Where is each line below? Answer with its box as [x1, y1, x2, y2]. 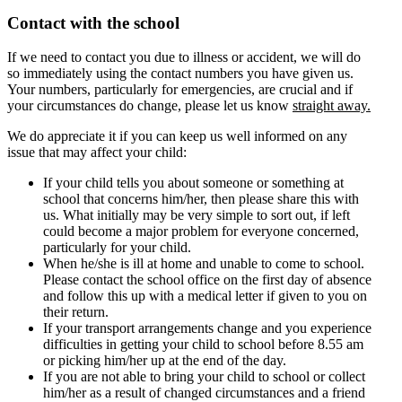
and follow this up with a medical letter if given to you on [43, 288, 367, 304]
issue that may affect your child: [7, 144, 187, 161]
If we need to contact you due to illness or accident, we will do [7, 49, 361, 66]
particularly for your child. [43, 240, 191, 256]
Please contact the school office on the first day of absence [43, 272, 371, 288]
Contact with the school [7, 13, 179, 32]
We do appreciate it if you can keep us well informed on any [7, 128, 347, 144]
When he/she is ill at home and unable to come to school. [43, 256, 364, 272]
